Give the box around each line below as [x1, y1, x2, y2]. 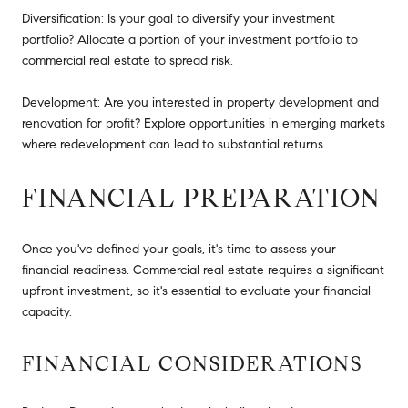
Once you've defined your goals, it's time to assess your [22, 241, 336, 258]
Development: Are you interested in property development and [22, 94, 379, 110]
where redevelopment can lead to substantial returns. [22, 136, 326, 152]
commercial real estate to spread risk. [22, 52, 233, 68]
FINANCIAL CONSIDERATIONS [22, 351, 362, 377]
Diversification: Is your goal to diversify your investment [22, 10, 335, 26]
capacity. [22, 304, 72, 321]
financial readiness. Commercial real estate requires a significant [22, 262, 384, 279]
